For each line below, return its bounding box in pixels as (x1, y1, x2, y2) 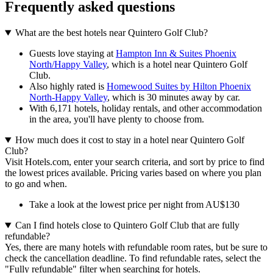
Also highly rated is (29, 81, 107, 92)
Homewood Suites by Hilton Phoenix (107, 81, 251, 92)
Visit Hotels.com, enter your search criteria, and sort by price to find (5, 157, 264, 168)
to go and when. (5, 179, 67, 190)
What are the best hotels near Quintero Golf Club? (15, 27, 208, 38)
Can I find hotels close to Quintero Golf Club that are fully (15, 220, 239, 231)
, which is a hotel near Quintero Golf (107, 59, 247, 70)
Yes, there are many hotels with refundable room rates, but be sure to (5, 242, 268, 253)
